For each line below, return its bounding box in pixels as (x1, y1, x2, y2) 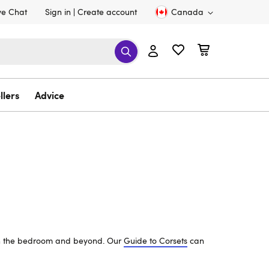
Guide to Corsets (124, 235, 187, 246)
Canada (171, 6, 204, 17)
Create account (77, 6, 137, 17)
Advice (35, 88, 64, 101)
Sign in (45, 6, 71, 17)
